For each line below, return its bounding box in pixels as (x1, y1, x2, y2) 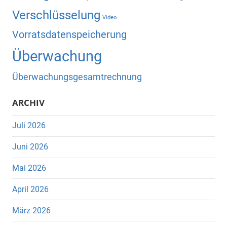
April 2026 (12, 184, 49, 194)
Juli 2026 (12, 121, 46, 131)
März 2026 (12, 205, 51, 215)
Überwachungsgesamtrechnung (12, 72, 142, 83)
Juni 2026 (12, 142, 48, 152)
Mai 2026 (12, 163, 46, 173)
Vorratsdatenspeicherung (12, 28, 127, 41)
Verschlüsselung (12, 8, 100, 23)
